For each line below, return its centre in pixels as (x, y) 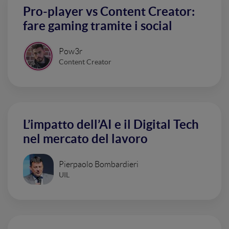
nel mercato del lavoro (85, 139)
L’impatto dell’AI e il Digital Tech (111, 124)
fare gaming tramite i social (98, 26)
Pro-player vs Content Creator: (109, 12)
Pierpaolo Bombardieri (99, 164)
